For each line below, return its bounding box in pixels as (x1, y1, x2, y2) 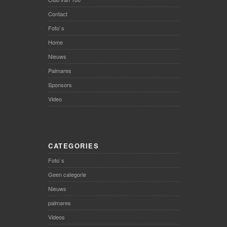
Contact (48, 10, 67, 18)
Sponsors (48, 81, 72, 89)
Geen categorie (48, 170, 86, 179)
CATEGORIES (48, 141, 99, 151)
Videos (48, 213, 65, 221)
